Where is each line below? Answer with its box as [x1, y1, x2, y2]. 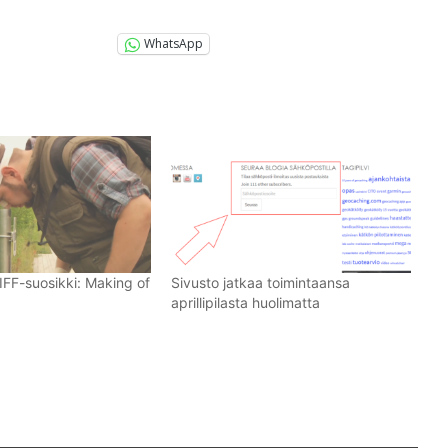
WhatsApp [144, 35, 203, 53]
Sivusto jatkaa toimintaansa [171, 273, 351, 291]
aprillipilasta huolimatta [171, 293, 321, 311]
